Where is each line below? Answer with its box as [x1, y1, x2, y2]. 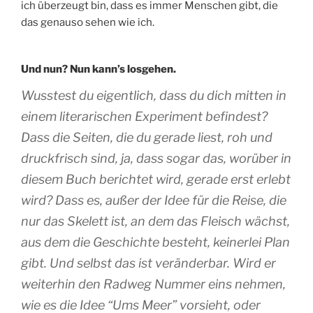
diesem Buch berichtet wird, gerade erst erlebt [21, 171, 291, 187]
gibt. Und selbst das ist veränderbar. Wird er [21, 255, 276, 270]
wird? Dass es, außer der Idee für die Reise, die [21, 192, 286, 208]
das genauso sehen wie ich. [21, 16, 154, 29]
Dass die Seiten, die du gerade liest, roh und [21, 129, 272, 145]
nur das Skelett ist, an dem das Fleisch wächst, [21, 213, 290, 228]
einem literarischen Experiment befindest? [21, 108, 268, 124]
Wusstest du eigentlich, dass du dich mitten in [21, 87, 286, 103]
